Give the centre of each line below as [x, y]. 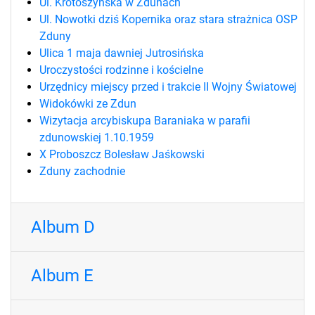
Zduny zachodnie [82, 171]
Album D [63, 227]
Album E [62, 275]
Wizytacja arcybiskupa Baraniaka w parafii [145, 120]
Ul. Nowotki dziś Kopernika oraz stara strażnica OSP [168, 19]
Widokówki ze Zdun [88, 103]
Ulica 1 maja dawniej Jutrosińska [122, 53]
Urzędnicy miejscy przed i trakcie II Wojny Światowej [168, 86]
